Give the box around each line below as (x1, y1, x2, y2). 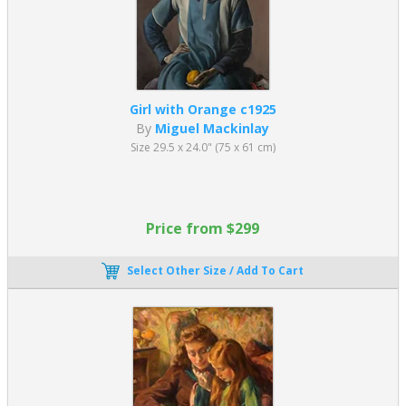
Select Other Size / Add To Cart (127, 262, 304, 278)
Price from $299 (146, 217, 260, 238)
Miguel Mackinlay (155, 119, 270, 137)
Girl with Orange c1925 (129, 100, 276, 118)
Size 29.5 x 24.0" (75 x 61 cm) (130, 139, 275, 155)
